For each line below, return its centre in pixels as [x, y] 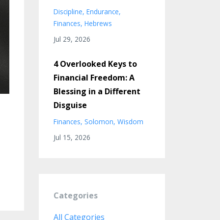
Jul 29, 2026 [72, 39]
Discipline [68, 12]
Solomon [99, 122]
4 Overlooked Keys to [95, 64]
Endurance [102, 12]
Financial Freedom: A [94, 78]
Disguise [70, 105]
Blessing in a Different [97, 91]
